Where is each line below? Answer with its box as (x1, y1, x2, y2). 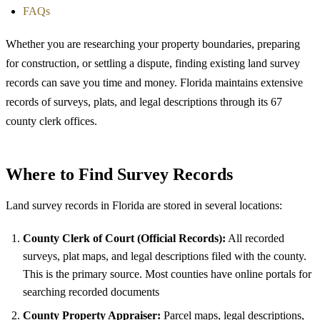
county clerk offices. (6, 114, 97, 127)
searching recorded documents (23, 285, 159, 298)
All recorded (226, 231, 284, 244)
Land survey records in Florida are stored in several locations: (6, 199, 282, 211)
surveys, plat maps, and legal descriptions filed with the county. (23, 249, 306, 262)
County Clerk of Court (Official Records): (23, 231, 226, 244)
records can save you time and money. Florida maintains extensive (6, 76, 303, 89)
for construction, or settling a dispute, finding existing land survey (6, 56, 300, 69)
